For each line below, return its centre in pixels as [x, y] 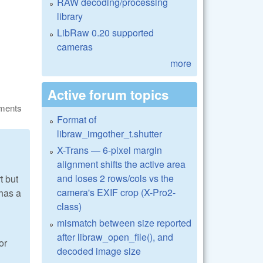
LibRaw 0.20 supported [105, 32]
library [70, 16]
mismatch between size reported [124, 222]
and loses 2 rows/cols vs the [115, 178]
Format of [77, 119]
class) [69, 206]
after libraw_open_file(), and [115, 237]
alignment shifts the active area [121, 164]
